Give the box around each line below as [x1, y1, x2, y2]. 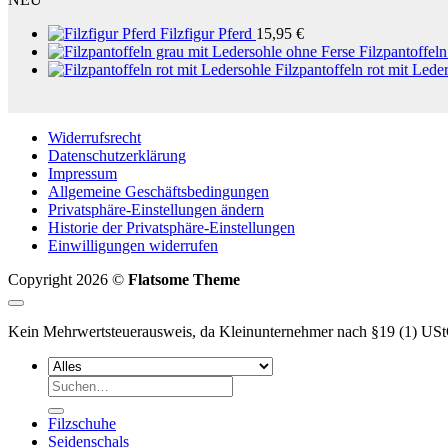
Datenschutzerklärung [48, 147, 186, 165]
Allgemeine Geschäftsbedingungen [48, 183, 269, 201]
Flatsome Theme [128, 271, 240, 289]
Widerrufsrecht [48, 129, 141, 147]
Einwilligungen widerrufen [48, 237, 218, 255]
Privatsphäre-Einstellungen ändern [48, 201, 264, 219]
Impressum [48, 165, 117, 183]
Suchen [47, 375, 94, 393]
